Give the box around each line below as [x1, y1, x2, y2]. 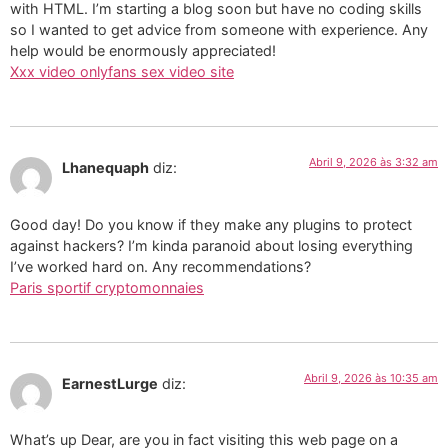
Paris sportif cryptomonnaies [10, 278, 204, 296]
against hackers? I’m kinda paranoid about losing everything [10, 236, 413, 254]
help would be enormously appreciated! [10, 41, 276, 59]
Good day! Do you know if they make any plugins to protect [10, 215, 412, 233]
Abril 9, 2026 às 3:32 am [309, 155, 438, 170]
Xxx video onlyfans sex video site [10, 62, 234, 80]
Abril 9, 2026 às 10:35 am [304, 370, 438, 385]
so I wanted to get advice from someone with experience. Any [10, 20, 428, 38]
